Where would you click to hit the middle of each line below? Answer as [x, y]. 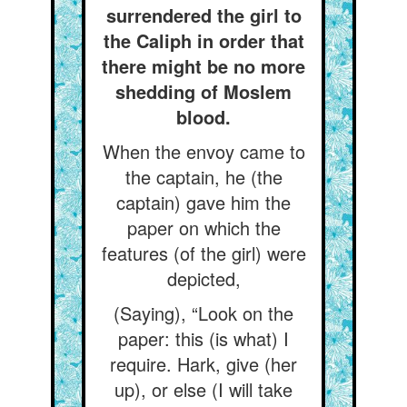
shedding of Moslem [203, 91]
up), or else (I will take [203, 389]
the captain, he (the [203, 177]
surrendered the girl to [203, 15]
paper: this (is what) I [203, 338]
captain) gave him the [203, 202]
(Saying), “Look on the [203, 313]
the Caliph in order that [203, 40]
